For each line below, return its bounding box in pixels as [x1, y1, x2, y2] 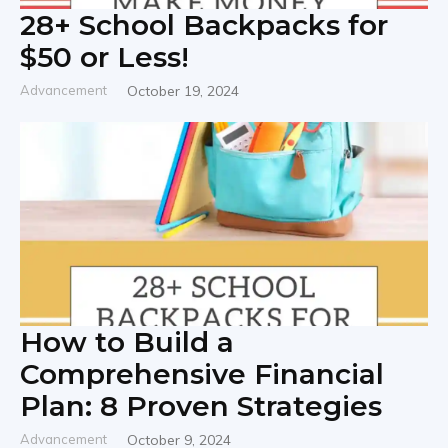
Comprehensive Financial [20, 357, 384, 391]
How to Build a [20, 325, 234, 359]
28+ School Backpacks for [20, 8, 388, 42]
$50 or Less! [20, 40, 189, 74]
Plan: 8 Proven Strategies [20, 389, 382, 423]
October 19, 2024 [127, 82, 239, 100]
